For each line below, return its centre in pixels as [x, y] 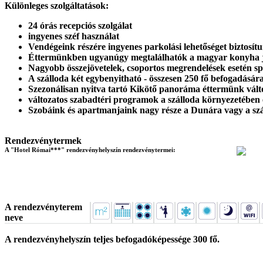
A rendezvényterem [43, 207]
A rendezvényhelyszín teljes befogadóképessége [99, 239]
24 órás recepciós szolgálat [80, 26]
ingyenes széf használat [74, 36]
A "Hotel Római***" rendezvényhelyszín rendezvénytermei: [90, 150]
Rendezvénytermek [43, 141]
